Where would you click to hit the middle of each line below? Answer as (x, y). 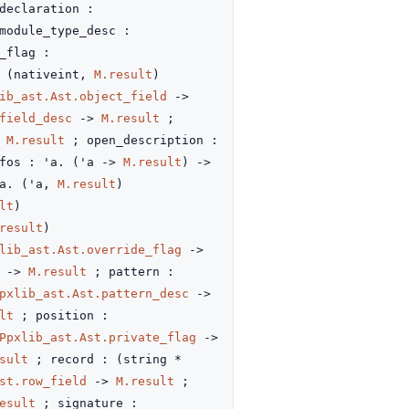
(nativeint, (50, 74)
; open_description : (142, 140)
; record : (72, 359)
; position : (61, 315)
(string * (149, 359)
